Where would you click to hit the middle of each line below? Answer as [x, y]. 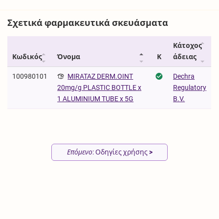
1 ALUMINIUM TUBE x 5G [96, 99]
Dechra [184, 76]
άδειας [185, 56]
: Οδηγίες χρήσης [120, 152]
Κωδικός [27, 56]
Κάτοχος [188, 45]
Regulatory [190, 87]
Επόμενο [79, 152]
